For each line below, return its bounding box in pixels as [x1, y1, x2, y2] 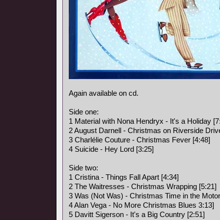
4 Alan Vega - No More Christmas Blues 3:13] [69, 201, 214, 209]
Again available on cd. [69, 89, 138, 97]
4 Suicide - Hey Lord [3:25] [69, 145, 154, 153]
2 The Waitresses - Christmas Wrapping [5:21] [69, 182, 217, 191]
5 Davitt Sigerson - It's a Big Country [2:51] [69, 210, 205, 219]
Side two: [69, 164, 98, 172]
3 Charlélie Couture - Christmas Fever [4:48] [69, 136, 210, 144]
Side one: [69, 108, 99, 116]
